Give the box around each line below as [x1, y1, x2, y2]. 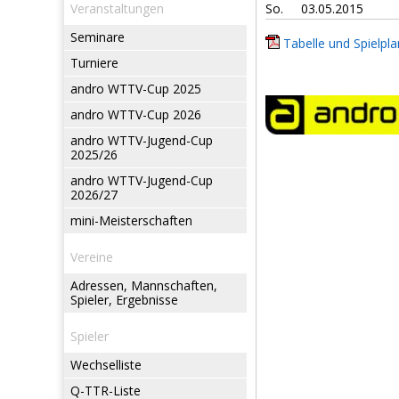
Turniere [70, 54, 118, 71]
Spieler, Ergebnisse [70, 291, 178, 308]
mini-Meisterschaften [70, 212, 192, 229]
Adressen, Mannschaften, [70, 277, 217, 294]
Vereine [70, 248, 113, 265]
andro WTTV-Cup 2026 [70, 106, 201, 123]
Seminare [70, 28, 125, 45]
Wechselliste [70, 356, 142, 373]
